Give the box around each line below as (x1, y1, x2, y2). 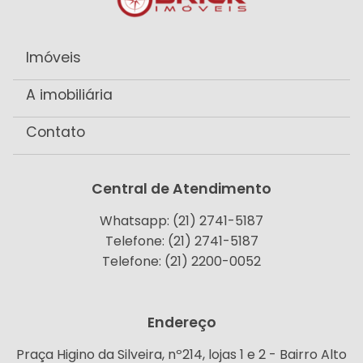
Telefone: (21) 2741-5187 (105, 232, 258, 251)
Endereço (147, 313, 216, 333)
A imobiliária (26, 85, 113, 105)
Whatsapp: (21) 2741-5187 (100, 211, 263, 231)
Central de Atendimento (92, 179, 271, 199)
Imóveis (26, 48, 81, 68)
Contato (26, 122, 85, 143)
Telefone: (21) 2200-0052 (102, 252, 261, 271)
